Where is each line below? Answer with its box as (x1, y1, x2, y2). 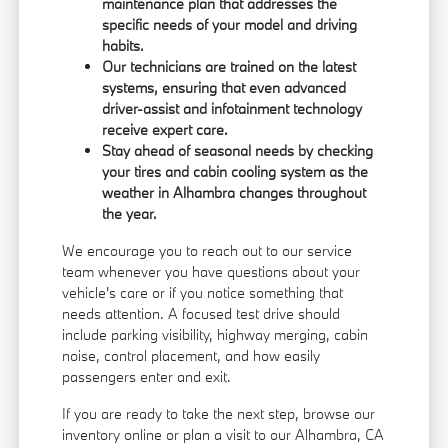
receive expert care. (102, 120, 229, 140)
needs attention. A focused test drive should (62, 304, 341, 324)
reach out (202, 241, 263, 261)
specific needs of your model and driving (102, 15, 358, 35)
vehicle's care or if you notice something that (62, 283, 344, 303)
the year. (102, 204, 158, 224)
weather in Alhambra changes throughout (102, 183, 367, 203)
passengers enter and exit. (62, 367, 232, 387)
